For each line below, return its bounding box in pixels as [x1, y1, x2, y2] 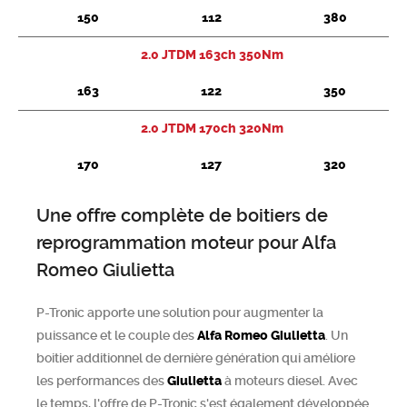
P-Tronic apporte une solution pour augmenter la [36, 305, 323, 320]
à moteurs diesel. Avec [222, 373, 358, 388]
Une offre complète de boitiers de [36, 204, 328, 226]
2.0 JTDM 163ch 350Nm [140, 47, 283, 63]
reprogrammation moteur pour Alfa [36, 232, 336, 253]
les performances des [36, 373, 167, 388]
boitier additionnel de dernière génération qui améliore [36, 351, 355, 365]
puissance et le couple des [36, 328, 197, 342]
